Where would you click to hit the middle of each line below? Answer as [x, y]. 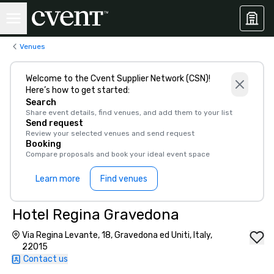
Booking [43, 144]
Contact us [46, 259]
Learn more [58, 179]
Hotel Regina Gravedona [96, 215]
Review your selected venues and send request [110, 133]
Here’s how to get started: [78, 90]
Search [41, 102]
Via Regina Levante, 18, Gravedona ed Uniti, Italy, [117, 235]
